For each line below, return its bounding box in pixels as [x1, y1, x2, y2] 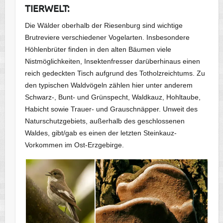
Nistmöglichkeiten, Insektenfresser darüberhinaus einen [25, 57, 201, 66]
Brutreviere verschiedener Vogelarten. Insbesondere [25, 33, 190, 42]
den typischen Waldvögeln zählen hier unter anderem [25, 81, 193, 90]
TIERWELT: [25, 2, 70, 14]
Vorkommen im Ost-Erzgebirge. [25, 141, 124, 149]
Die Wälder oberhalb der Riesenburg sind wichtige [25, 21, 183, 30]
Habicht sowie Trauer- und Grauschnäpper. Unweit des [25, 105, 198, 113]
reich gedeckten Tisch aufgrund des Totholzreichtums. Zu [25, 69, 206, 78]
